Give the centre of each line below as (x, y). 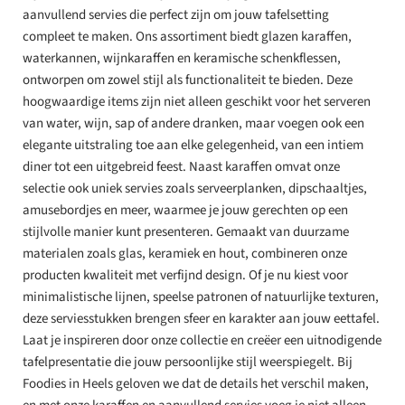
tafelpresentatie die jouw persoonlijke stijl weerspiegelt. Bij (188, 363)
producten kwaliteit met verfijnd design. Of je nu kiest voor (185, 276)
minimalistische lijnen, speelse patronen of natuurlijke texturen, (201, 297)
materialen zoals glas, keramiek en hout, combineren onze (185, 254)
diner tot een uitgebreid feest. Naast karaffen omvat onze (181, 167)
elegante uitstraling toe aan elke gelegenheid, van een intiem (193, 146)
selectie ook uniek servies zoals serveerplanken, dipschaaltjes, (195, 189)
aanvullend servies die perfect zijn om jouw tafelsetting (176, 15)
